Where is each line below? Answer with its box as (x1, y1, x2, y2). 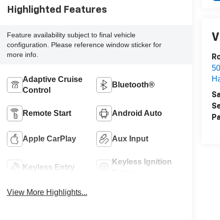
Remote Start (22, 109, 71, 117)
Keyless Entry (22, 163, 75, 171)
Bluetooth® (112, 80, 155, 89)
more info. (6, 50, 38, 58)
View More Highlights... (6, 188, 87, 196)
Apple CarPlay (22, 134, 76, 143)
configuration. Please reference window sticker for (6, 40, 162, 49)
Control (22, 85, 51, 94)
